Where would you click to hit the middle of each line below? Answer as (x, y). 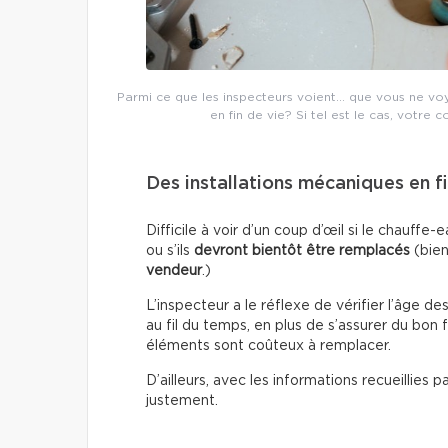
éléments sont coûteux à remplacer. (268, 345)
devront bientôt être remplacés (302, 250)
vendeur (174, 270)
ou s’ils (170, 250)
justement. (182, 400)
